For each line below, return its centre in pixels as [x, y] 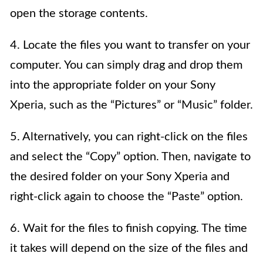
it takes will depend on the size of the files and [129, 249]
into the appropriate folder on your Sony [113, 85]
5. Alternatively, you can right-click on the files [129, 137]
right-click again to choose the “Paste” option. [127, 197]
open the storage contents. [79, 14]
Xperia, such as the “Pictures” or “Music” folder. [131, 105]
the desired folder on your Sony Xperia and [120, 177]
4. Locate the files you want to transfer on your [130, 45]
